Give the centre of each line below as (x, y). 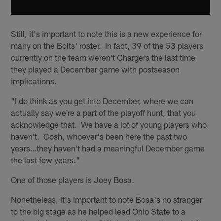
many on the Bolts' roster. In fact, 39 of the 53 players (107, 46)
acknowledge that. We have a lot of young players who (109, 125)
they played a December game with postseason (95, 69)
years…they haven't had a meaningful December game (108, 148)
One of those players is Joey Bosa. (73, 180)
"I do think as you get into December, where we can (102, 101)
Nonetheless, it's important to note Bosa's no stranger (107, 200)
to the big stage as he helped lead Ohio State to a (98, 211)
